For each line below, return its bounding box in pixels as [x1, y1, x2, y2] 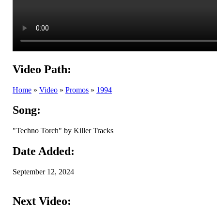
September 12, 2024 [13, 168, 74, 176]
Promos [65, 85, 89, 94]
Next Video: [13, 195, 71, 208]
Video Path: [13, 62, 71, 76]
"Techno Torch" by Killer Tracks [13, 126, 113, 135]
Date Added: [13, 145, 75, 158]
